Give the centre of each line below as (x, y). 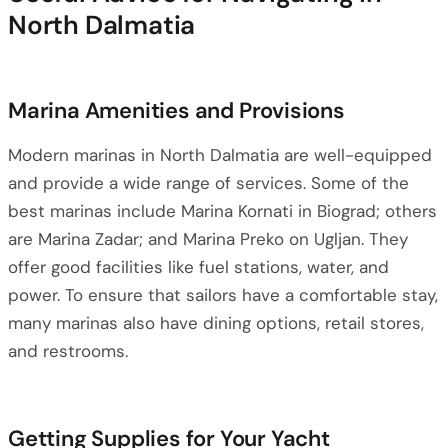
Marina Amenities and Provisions (176, 110)
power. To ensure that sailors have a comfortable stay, (223, 295)
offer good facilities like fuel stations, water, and (198, 267)
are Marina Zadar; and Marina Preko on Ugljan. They (208, 239)
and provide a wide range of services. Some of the (208, 183)
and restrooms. (68, 351)
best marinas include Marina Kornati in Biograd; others (222, 211)
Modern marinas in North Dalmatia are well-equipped (220, 155)
